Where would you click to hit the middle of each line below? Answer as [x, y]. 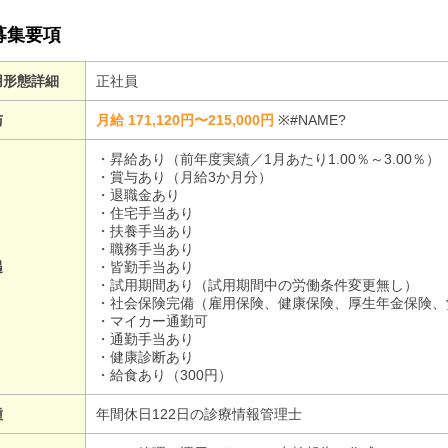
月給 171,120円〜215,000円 [185, 120]
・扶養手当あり [145, 231]
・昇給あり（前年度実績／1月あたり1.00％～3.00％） [268, 159]
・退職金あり [138, 195]
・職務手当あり [145, 249]
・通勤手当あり [145, 339]
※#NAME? [312, 120]
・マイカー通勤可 [152, 321]
